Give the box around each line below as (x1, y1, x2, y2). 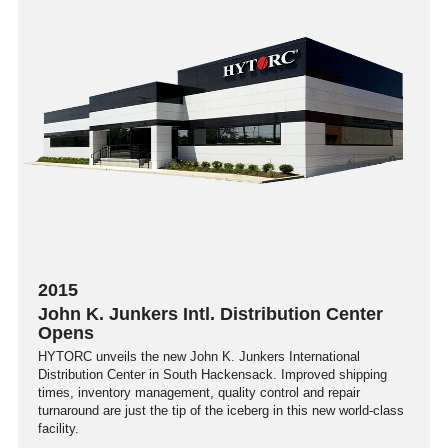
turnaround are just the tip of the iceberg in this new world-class (38, 403, 404, 419)
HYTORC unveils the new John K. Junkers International (38, 349, 360, 365)
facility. (38, 421, 79, 437)
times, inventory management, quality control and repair (38, 385, 360, 401)
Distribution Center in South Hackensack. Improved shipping (38, 367, 387, 383)
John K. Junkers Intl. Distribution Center (38, 304, 383, 325)
